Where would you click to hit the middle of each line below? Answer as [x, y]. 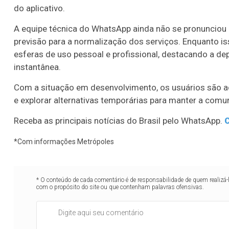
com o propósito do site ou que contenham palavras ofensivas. [120, 187]
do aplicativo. [39, 8]
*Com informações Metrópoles [64, 141]
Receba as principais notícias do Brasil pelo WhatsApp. [118, 120]
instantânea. [37, 67]
